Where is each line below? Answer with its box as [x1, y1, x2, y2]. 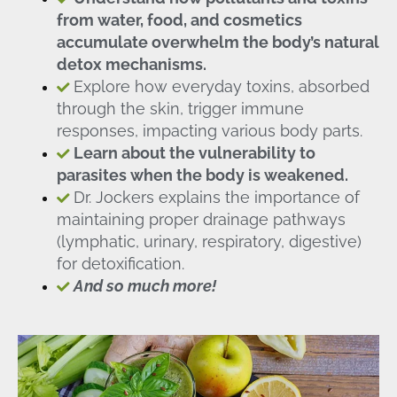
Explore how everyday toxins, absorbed [73, 77, 370, 97]
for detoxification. [56, 254, 184, 274]
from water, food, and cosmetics [56, 11, 302, 30]
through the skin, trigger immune [56, 99, 304, 119]
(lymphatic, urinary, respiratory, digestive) [56, 232, 362, 252]
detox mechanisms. [56, 55, 206, 74]
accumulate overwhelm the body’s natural [56, 33, 379, 52]
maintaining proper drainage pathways [56, 210, 346, 230]
